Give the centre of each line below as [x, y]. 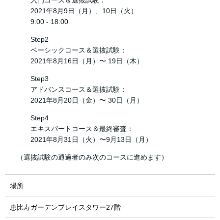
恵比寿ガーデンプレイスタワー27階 [65, 207]
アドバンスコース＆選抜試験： [68, 90]
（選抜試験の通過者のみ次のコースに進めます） [89, 157]
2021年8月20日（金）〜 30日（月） [77, 100]
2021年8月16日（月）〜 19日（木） [77, 61]
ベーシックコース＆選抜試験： [68, 50]
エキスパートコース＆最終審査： [72, 129]
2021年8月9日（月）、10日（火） [74, 11]
